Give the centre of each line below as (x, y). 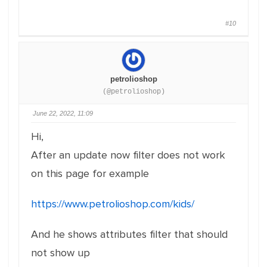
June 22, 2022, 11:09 (63, 113)
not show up (60, 253)
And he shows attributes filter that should (129, 234)
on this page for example (90, 173)
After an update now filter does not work (128, 155)
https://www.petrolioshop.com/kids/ (113, 204)
